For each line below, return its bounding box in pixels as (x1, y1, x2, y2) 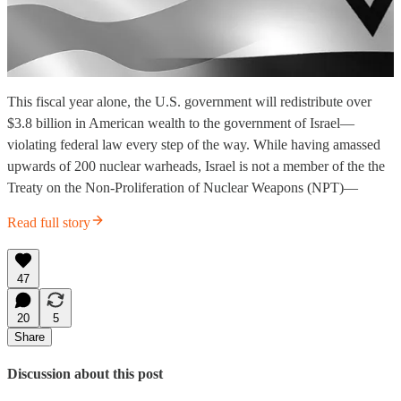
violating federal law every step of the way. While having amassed (7, 137, 380, 153)
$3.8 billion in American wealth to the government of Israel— (7, 115, 354, 132)
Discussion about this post (7, 365, 163, 381)
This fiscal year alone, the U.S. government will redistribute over (7, 94, 371, 110)
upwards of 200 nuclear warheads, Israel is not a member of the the (7, 158, 385, 175)
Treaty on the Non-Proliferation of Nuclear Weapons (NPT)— (7, 180, 358, 196)
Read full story (7, 215, 90, 231)
